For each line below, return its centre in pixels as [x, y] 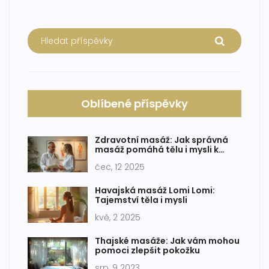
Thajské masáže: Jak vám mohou [167, 241]
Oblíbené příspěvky [134, 104]
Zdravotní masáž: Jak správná [162, 140]
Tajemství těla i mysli [141, 200]
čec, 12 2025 [120, 167]
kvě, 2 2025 [118, 218]
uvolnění [113, 159]
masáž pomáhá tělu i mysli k [157, 150]
